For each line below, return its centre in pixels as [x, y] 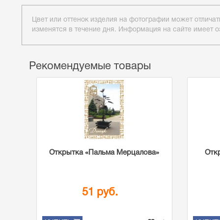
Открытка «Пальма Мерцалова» [104, 153]
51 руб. [100, 192]
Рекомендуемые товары [90, 66]
